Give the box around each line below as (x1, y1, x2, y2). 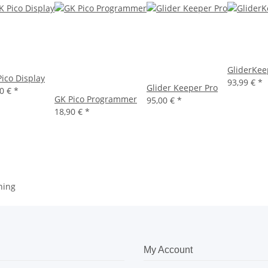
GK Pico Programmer (54, 93, 137, 105)
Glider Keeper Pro (147, 82, 218, 94)
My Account (144, 245, 193, 255)
